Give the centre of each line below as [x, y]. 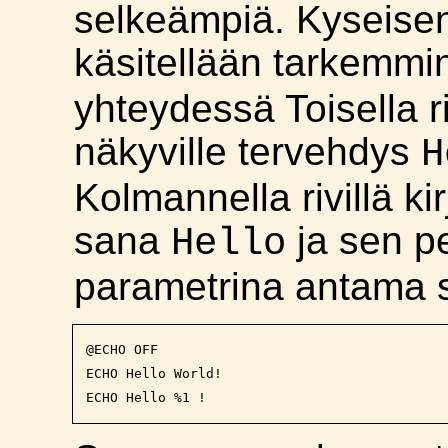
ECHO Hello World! [153, 374]
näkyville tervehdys [248, 152]
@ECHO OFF [121, 350]
